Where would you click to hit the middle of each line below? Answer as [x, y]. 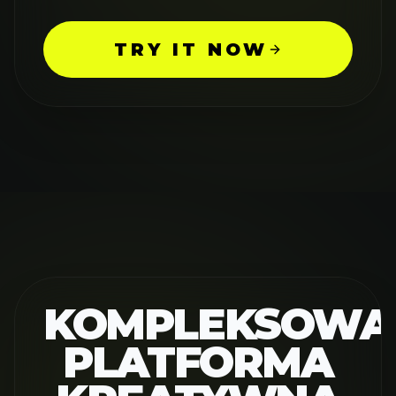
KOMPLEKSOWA [218, 324]
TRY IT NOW [191, 49]
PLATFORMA [198, 362]
